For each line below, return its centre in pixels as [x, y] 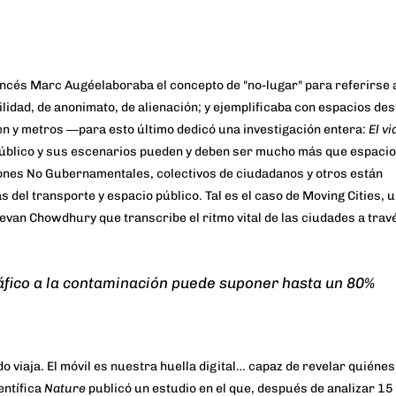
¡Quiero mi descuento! [198, 183]
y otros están [343, 174]
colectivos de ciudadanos [230, 174]
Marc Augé [62, 86]
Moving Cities [342, 196]
